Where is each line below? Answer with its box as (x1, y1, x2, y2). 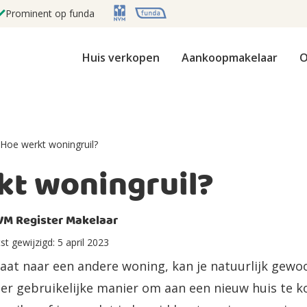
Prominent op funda (5, 7, 95, 20)
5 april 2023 (58, 236, 109, 249)
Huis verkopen (82, 50, 160, 65)
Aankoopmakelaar (182, 50, 278, 65)
